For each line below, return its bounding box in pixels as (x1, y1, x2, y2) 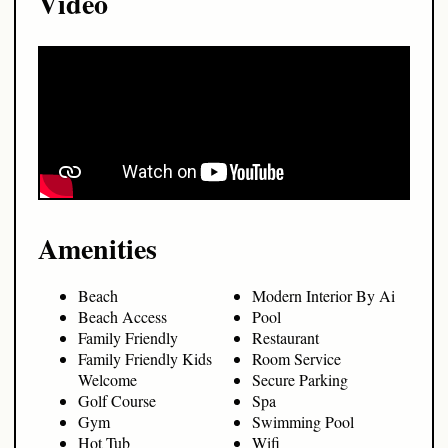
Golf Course (78, 390, 156, 412)
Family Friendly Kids (78, 348, 212, 370)
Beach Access (78, 306, 167, 328)
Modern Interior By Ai (252, 285, 395, 307)
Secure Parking (252, 369, 348, 391)
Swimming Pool (252, 411, 354, 433)
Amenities (38, 228, 157, 270)
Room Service (252, 348, 341, 370)
